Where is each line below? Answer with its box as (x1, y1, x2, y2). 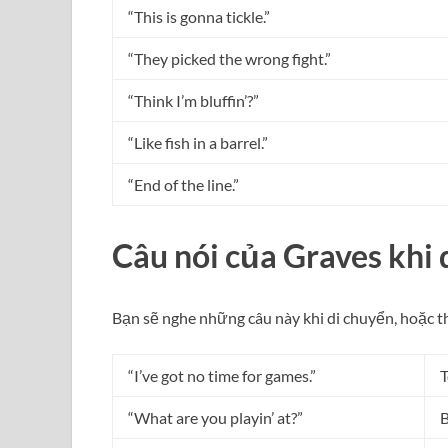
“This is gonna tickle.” (128, 7, 270, 27)
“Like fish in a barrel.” (128, 133, 268, 153)
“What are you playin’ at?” (128, 407, 303, 427)
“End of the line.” (128, 175, 239, 195)
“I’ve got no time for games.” (128, 365, 316, 385)
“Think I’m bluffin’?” (128, 91, 259, 111)
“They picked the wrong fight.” (128, 49, 331, 69)
